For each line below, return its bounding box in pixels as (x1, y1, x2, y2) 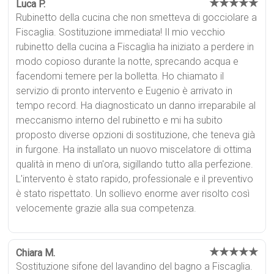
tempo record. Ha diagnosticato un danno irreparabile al (16, 99, 256, 111)
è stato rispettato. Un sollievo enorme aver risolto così (16, 187, 250, 199)
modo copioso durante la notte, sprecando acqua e (16, 55, 239, 67)
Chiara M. (16, 246, 56, 259)
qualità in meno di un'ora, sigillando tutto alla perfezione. (16, 158, 254, 170)
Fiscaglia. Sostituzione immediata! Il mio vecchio (16, 26, 226, 38)
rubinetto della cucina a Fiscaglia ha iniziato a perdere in (16, 40, 254, 53)
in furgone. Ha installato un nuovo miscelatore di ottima (16, 143, 252, 155)
